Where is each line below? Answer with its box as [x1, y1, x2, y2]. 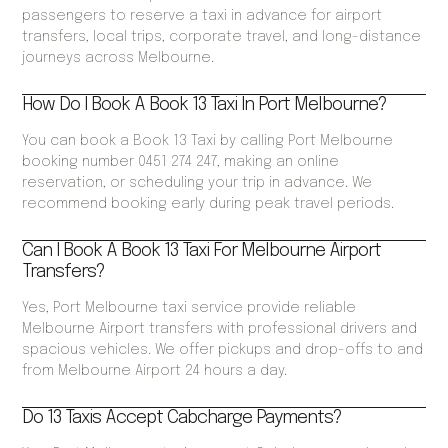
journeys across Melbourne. [22, 51, 215, 66]
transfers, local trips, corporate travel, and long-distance [22, 30, 422, 45]
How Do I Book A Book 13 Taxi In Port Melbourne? [22, 96, 388, 115]
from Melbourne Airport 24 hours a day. [22, 364, 288, 379]
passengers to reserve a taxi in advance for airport [22, 9, 383, 24]
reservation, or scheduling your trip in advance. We [22, 176, 373, 191]
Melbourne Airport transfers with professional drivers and [22, 322, 418, 337]
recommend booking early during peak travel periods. [22, 197, 395, 212]
